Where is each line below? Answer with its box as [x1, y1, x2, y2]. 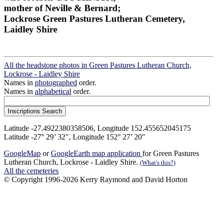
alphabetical [35, 87, 71, 96]
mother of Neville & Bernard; [4, 2, 121, 13]
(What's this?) [140, 159, 175, 167]
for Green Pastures [142, 149, 199, 158]
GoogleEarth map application [51, 149, 142, 158]
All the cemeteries [4, 167, 59, 175]
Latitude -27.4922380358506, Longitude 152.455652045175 [4, 124, 191, 133]
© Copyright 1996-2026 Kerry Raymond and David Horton [4, 175, 187, 184]
